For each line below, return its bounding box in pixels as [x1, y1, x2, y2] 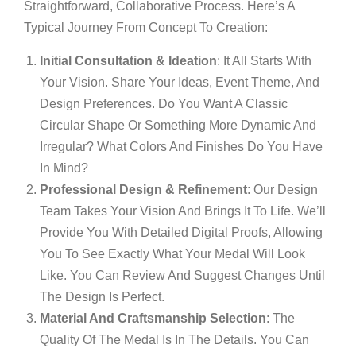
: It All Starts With [217, 54, 311, 68]
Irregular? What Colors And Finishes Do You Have [40, 140, 323, 153]
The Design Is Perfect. [40, 290, 164, 304]
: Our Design [247, 183, 318, 196]
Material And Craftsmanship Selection [40, 311, 266, 325]
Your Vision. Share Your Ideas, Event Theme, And [40, 75, 319, 89]
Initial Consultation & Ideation [40, 54, 217, 68]
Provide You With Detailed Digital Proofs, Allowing [40, 226, 323, 239]
